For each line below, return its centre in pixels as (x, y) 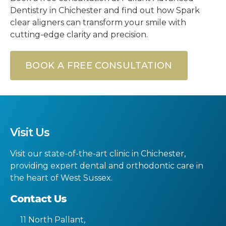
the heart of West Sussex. (61, 178)
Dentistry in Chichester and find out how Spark (105, 10)
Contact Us (39, 199)
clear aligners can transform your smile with (98, 22)
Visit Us (30, 132)
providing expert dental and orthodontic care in (107, 166)
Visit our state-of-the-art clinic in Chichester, (98, 154)
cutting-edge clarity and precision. (79, 35)
